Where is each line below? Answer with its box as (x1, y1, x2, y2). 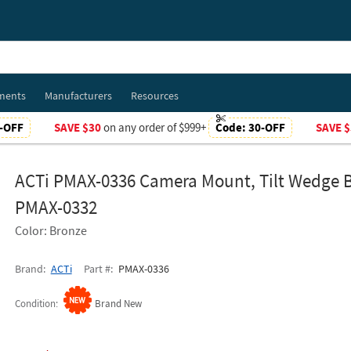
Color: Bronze (14, 223, 87, 238)
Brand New (94, 297, 142, 310)
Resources (130, 89, 179, 103)
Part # (83, 262, 110, 276)
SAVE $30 (53, 120, 101, 135)
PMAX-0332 (14, 196, 97, 219)
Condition (14, 297, 56, 310)
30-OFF (248, 120, 285, 135)
